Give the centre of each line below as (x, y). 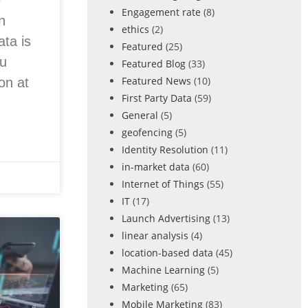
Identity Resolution (165, 150)
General (140, 115)
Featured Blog (153, 64)
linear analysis (155, 235)
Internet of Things (163, 184)
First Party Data (156, 98)
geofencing (147, 132)
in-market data (155, 167)
